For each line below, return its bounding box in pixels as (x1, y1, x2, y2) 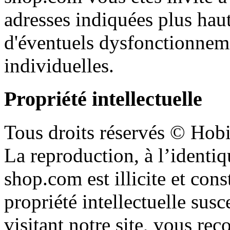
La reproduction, (4, 144, 144, 166)
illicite (114, 167, 166, 189)
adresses (4, 8, 70, 31)
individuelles (4, 54, 109, 77)
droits (48, 121, 94, 143)
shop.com (4, 167, 87, 189)
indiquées (75, 8, 153, 31)
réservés (100, 121, 165, 143)
